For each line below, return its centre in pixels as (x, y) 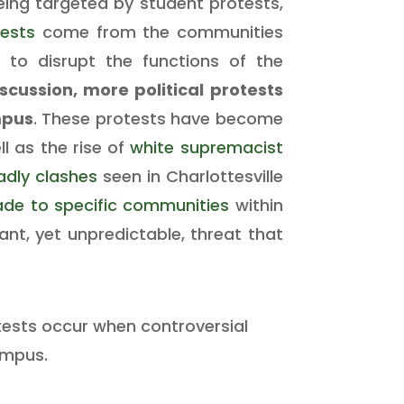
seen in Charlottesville (190, 176)
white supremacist (207, 147)
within (256, 205)
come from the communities (159, 32)
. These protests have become (158, 118)
